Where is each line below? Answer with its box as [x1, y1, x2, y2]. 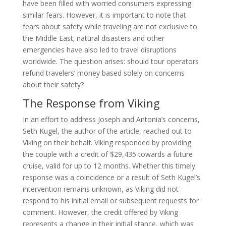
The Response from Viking [22, 95, 160, 111]
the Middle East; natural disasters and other [22, 33, 164, 43]
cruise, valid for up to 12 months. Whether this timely [22, 161, 195, 171]
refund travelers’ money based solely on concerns [22, 68, 185, 78]
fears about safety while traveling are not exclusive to [22, 22, 197, 32]
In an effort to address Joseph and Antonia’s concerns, [22, 115, 200, 125]
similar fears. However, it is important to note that [22, 10, 186, 20]
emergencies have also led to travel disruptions [22, 45, 177, 55]
